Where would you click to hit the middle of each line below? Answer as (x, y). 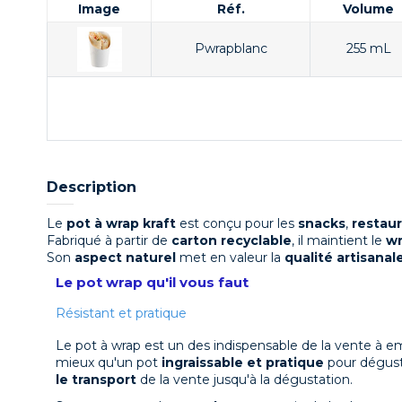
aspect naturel (125, 258)
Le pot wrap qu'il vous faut (152, 283)
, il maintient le (339, 241)
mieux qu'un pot (109, 363)
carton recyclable (232, 241)
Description (92, 187)
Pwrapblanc (231, 48)
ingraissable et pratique (243, 363)
